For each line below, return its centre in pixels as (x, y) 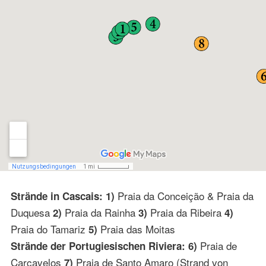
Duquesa (31, 212)
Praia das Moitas (136, 229)
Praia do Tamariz (49, 229)
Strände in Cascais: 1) (62, 196)
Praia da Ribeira (186, 212)
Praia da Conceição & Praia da (184, 195)
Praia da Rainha (100, 212)
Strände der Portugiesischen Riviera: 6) (104, 246)
